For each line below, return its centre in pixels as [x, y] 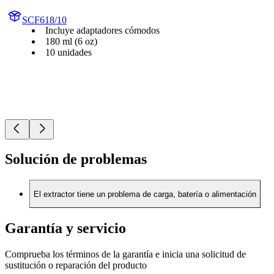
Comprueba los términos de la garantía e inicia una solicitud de [125, 254]
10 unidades [68, 52]
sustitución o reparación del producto [76, 265]
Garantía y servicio [65, 228]
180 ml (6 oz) [71, 41]
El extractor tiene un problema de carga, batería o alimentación [145, 194]
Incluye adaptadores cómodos [102, 30]
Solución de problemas [76, 159]
